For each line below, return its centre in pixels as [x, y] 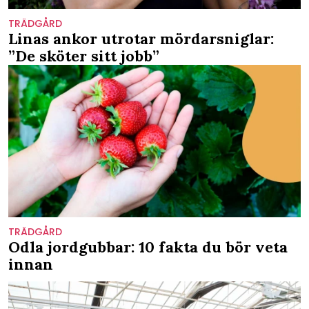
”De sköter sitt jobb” [84, 56]
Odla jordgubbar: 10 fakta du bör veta [148, 247]
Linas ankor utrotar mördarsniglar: [141, 38]
